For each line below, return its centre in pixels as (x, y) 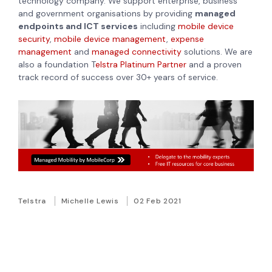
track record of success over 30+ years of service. (118, 77)
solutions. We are (217, 52)
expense (187, 39)
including (158, 26)
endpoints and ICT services (78, 26)
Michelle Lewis (91, 201)
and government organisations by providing (107, 14)
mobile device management (110, 39)
